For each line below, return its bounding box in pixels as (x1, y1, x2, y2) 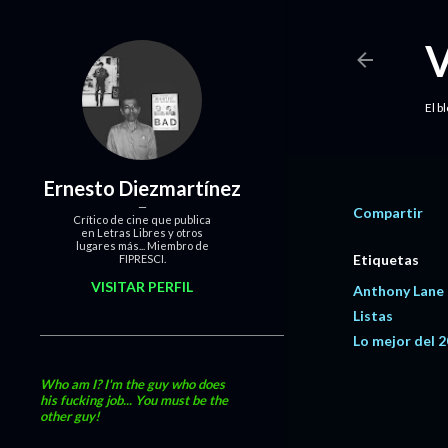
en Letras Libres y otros (81, 226, 203, 239)
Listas (353, 307, 393, 324)
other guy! (40, 408, 100, 424)
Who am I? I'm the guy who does (40, 376, 225, 392)
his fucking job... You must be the (40, 392, 228, 408)
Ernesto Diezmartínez (43, 176, 241, 200)
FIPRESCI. (118, 252, 166, 265)
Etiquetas (353, 251, 419, 268)
